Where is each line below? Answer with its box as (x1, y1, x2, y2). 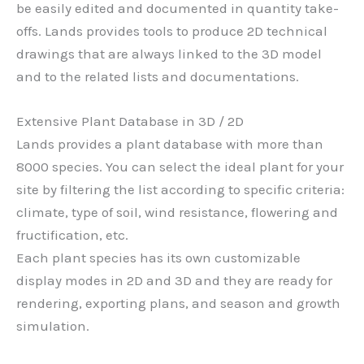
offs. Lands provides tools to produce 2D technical (16, 22, 327, 39)
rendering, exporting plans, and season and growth (16, 294, 340, 311)
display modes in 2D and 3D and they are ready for (16, 271, 332, 288)
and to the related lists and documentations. (16, 67, 299, 84)
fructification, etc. (16, 226, 128, 243)
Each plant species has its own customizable (16, 249, 301, 266)
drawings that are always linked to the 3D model (16, 45, 322, 62)
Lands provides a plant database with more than (16, 135, 323, 152)
